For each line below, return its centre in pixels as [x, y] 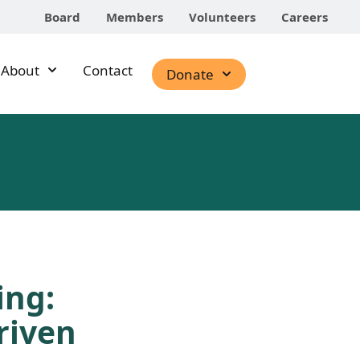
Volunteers [222, 17]
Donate [190, 74]
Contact [107, 70]
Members [135, 17]
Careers [305, 17]
